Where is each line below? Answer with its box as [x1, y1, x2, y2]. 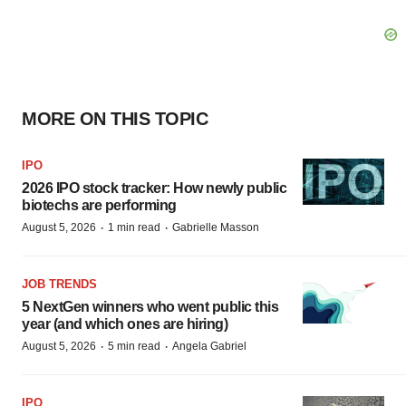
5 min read [108, 340, 160, 353]
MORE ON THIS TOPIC [22, 109, 208, 129]
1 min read [108, 221, 160, 234]
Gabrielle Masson [172, 221, 259, 234]
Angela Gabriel [172, 340, 246, 353]
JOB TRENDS [22, 277, 97, 291]
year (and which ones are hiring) [22, 316, 227, 332]
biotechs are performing [22, 198, 177, 213]
